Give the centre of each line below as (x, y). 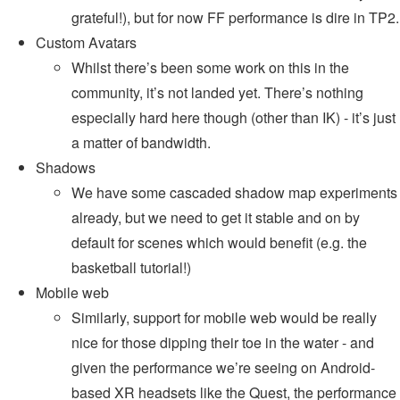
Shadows (66, 168)
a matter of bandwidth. (141, 143)
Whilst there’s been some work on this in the (210, 68)
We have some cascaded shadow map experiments (234, 193)
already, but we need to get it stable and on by (216, 218)
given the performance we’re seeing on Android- (223, 368)
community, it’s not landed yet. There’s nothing (217, 93)
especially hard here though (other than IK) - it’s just (233, 118)
